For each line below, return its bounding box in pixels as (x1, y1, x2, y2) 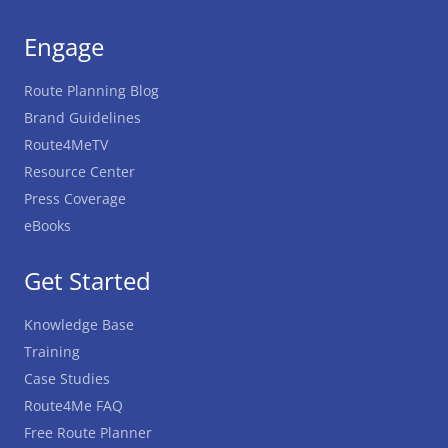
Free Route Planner (24, 423, 152, 442)
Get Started (24, 264, 151, 297)
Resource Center (24, 162, 135, 181)
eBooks (24, 216, 71, 235)
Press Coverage (24, 189, 126, 208)
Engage (24, 30, 104, 63)
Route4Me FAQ (24, 396, 123, 415)
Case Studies (24, 369, 110, 388)
